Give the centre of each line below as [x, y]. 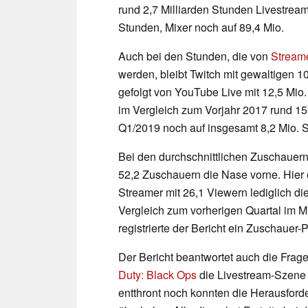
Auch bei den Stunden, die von [195, 56]
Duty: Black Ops [157, 274]
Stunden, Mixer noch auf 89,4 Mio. [201, 27]
